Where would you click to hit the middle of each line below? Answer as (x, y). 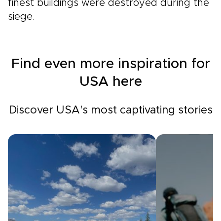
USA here (110, 82)
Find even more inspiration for (110, 64)
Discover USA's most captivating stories (110, 110)
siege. (21, 17)
